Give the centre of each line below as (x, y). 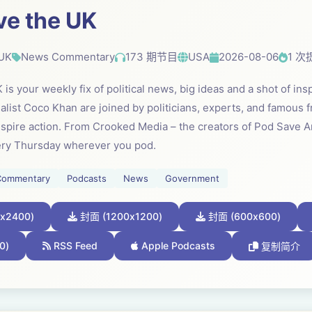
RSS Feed (74, 245)
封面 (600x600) (243, 216)
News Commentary (68, 57)
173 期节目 (151, 57)
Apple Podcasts (177, 245)
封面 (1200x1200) (120, 216)
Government (192, 178)
